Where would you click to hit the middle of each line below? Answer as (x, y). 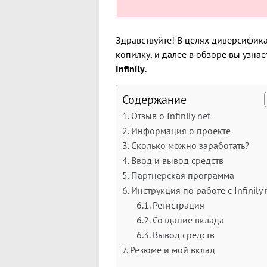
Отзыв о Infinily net (171, 116)
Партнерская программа (183, 175)
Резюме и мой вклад (173, 250)
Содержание (154, 100)
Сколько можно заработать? (190, 145)
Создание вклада (189, 220)
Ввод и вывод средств (178, 160)
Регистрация (179, 205)
